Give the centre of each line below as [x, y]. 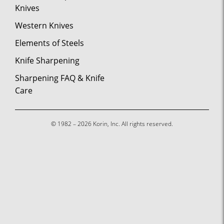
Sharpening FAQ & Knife [60, 78]
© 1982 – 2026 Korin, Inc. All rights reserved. [112, 123]
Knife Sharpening [47, 60]
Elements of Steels [49, 43]
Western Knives [44, 25]
